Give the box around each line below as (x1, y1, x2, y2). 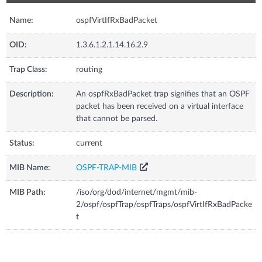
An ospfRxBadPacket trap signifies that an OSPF (76, 89, 250, 98)
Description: (9, 89, 54, 98)
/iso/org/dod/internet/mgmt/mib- (76, 188, 198, 196)
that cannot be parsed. (76, 114, 158, 123)
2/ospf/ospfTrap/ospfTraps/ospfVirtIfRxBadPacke (76, 200, 253, 209)
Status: (9, 139, 35, 147)
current (76, 139, 103, 147)
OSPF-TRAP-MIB (76, 163, 137, 172)
